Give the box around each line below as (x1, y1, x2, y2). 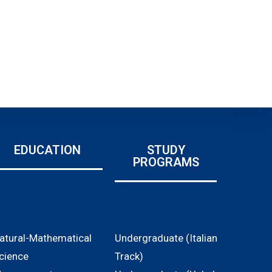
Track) (115, 250, 144, 263)
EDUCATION (14, 143, 81, 158)
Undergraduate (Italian (115, 232, 218, 245)
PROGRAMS (132, 155, 199, 170)
